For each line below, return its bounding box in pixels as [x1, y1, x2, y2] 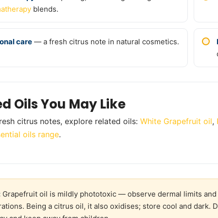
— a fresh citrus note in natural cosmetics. [32, 37, 179, 47]
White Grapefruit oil [140, 116, 212, 127]
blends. [31, 4, 58, 14]
